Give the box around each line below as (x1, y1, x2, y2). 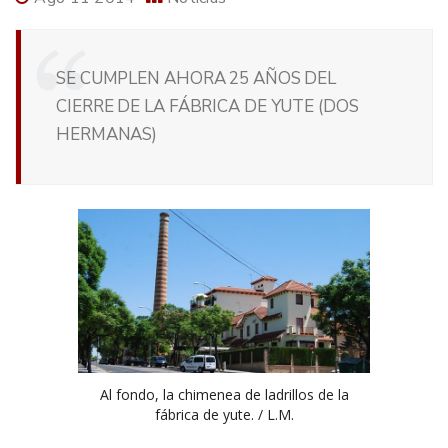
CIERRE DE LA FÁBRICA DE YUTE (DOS (56, 95, 359, 119)
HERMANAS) (56, 123, 158, 147)
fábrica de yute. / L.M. (154, 404, 294, 424)
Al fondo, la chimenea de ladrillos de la (99, 384, 349, 404)
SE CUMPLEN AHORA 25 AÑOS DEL (56, 67, 337, 91)
